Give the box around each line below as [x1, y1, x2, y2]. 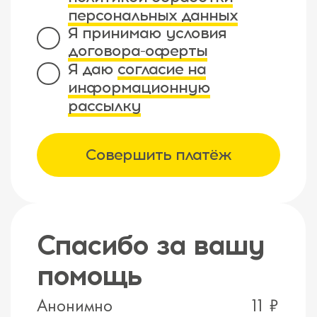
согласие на [117, 59, 206, 79]
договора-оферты [67, 40, 207, 60]
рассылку [67, 96, 141, 115]
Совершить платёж [86, 144, 231, 164]
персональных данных [67, 5, 238, 25]
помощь [37, 258, 142, 292]
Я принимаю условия [67, 23, 226, 42]
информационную [67, 77, 210, 97]
